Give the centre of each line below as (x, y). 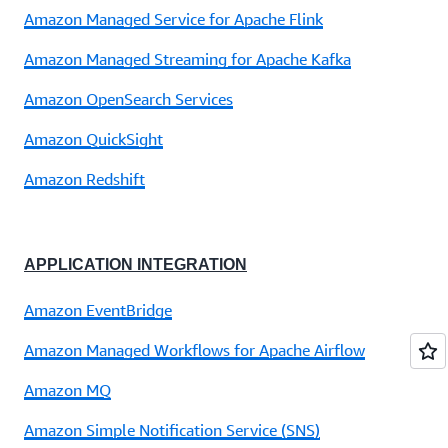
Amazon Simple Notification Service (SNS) (172, 430)
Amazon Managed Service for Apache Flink (173, 18)
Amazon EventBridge (98, 310)
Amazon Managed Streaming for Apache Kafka (187, 58)
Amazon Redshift (84, 178)
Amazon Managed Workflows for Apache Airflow (194, 350)
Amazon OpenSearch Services (128, 98)
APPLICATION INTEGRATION (135, 264)
